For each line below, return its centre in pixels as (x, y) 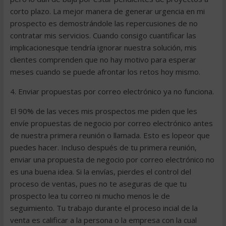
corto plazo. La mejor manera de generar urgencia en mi (107, 11)
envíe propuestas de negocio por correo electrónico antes (111, 123)
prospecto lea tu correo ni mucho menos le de (90, 196)
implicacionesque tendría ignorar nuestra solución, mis (103, 47)
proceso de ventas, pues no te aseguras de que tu (98, 184)
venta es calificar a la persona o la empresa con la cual (103, 220)
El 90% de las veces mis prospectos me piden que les (103, 111)
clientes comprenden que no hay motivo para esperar (103, 60)
